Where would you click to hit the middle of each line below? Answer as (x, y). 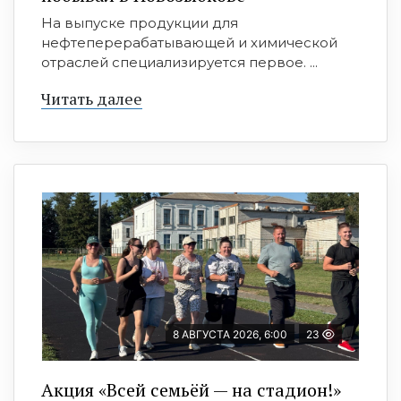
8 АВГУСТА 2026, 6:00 (230, 335)
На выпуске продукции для (140, 23)
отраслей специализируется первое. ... (179, 63)
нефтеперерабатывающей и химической (189, 43)
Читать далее (92, 99)
